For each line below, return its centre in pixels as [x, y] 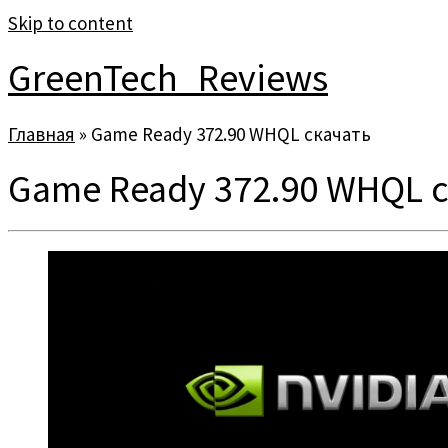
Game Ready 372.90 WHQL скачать [231, 133]
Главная [41, 133]
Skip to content [70, 23]
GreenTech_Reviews [168, 78]
